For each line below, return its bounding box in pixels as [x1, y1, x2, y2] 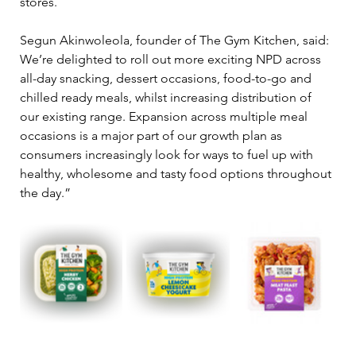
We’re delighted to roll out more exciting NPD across [20, 51, 324, 67]
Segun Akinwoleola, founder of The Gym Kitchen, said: [20, 32, 335, 48]
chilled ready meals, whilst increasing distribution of [20, 89, 315, 105]
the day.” [20, 184, 71, 200]
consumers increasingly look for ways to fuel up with [20, 146, 316, 162]
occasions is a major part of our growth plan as [20, 127, 285, 143]
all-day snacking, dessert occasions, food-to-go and [20, 70, 315, 86]
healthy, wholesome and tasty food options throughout [20, 165, 335, 181]
